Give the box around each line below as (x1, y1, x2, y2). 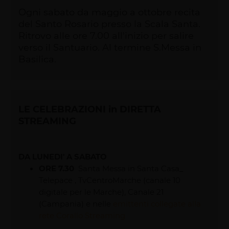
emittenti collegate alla (113, 198, 201, 209)
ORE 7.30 (39, 163, 75, 173)
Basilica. (18, 52, 57, 65)
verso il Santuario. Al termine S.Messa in (18, 40, 202, 53)
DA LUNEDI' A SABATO (18, 151, 107, 162)
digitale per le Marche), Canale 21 (39, 186, 164, 197)
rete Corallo (39, 210, 85, 220)
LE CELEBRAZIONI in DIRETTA (18, 102, 162, 115)
